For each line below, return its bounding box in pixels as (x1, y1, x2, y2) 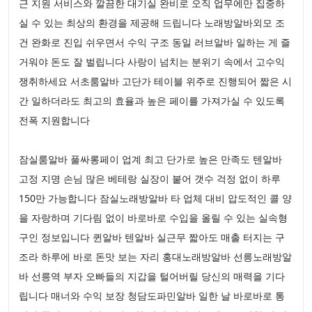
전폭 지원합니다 (19, 114, 90, 127)
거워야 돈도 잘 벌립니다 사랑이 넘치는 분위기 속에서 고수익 (19, 55, 285, 68)
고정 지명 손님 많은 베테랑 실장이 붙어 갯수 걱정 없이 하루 (19, 172, 281, 185)
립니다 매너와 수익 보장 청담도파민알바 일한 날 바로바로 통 (19, 289, 285, 302)
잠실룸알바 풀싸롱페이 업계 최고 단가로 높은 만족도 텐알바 (19, 153, 282, 166)
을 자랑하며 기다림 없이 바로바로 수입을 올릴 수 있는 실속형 (19, 211, 288, 224)
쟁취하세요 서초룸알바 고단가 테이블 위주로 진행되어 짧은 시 (19, 75, 292, 88)
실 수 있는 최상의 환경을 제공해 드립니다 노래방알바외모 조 (19, 16, 285, 29)
